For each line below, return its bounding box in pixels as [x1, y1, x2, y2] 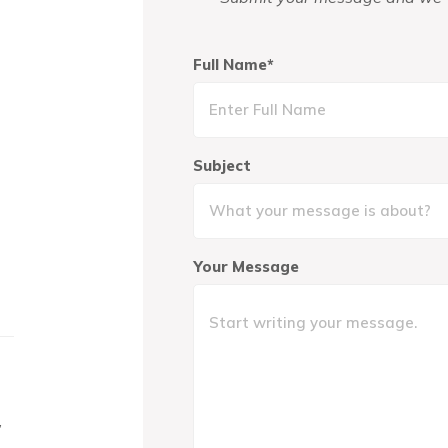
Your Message [192, 257, 299, 276]
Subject [192, 156, 251, 175]
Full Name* [192, 55, 274, 74]
